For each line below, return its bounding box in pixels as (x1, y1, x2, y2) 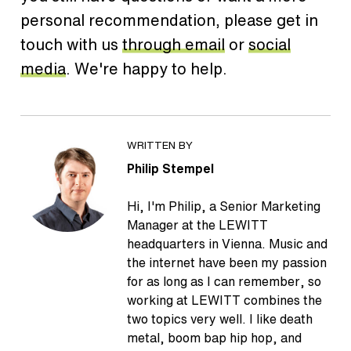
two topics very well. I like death (127, 309, 313, 328)
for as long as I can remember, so (127, 271, 321, 291)
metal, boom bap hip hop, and (127, 327, 302, 347)
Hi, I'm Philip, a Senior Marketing (127, 196, 320, 215)
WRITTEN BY (127, 136, 193, 153)
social (248, 32, 291, 56)
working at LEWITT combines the (127, 290, 322, 309)
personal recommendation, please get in (20, 8, 318, 31)
